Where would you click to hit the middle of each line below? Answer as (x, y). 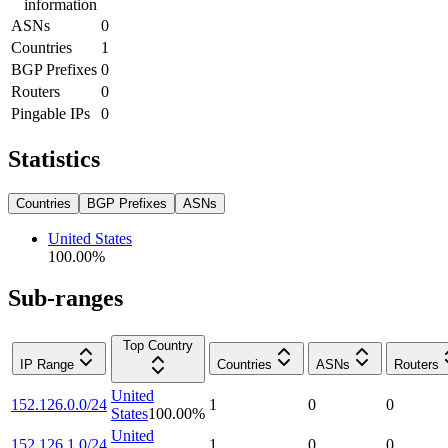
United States (90, 238)
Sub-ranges (65, 298)
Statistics (54, 158)
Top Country (158, 346)
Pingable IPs (50, 113)
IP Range (47, 365)
